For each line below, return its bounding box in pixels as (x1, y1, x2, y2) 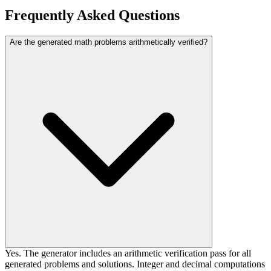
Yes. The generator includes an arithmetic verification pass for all (5, 248, 251, 259)
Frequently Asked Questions (5, 7, 180, 24)
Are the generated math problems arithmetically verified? (10, 38, 207, 47)
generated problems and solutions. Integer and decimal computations (5, 259, 265, 270)
